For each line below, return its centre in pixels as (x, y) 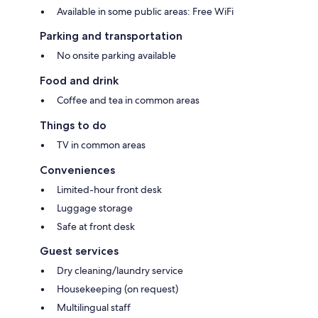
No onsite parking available (116, 55)
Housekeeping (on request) (117, 289)
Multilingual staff (94, 307)
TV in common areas (101, 144)
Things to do (73, 125)
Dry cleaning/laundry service (120, 270)
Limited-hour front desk (109, 189)
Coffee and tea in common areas (128, 100)
